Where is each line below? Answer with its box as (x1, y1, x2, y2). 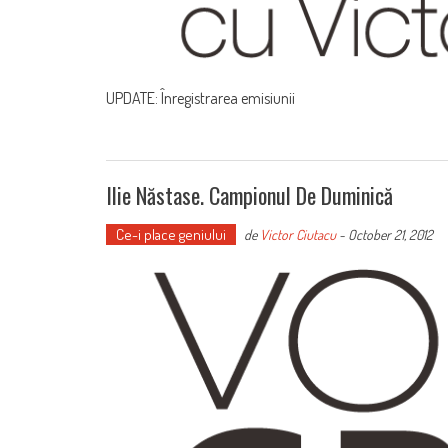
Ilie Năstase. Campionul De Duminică (106, 178, 393, 211)
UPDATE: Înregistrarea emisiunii (106, 87, 295, 108)
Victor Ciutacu (260, 225, 336, 243)
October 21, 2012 (348, 225, 433, 243)
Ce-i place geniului (116, 224, 226, 244)
